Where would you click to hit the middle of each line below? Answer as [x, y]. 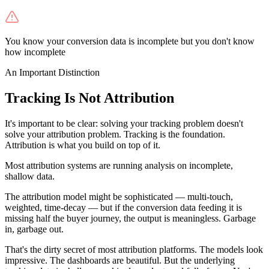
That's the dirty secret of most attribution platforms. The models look [134, 249]
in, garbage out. [34, 229]
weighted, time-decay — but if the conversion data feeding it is [123, 207]
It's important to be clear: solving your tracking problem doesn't [124, 123]
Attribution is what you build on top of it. [83, 145]
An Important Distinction [52, 73]
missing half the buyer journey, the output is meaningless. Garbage [130, 218]
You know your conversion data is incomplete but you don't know [130, 41]
